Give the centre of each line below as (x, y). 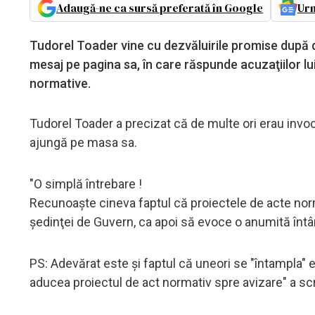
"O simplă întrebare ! (86, 184)
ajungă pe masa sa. (83, 142)
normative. (60, 83)
